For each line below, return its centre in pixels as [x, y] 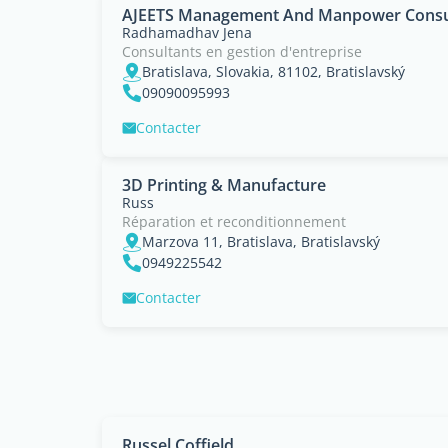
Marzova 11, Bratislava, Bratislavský [261, 241]
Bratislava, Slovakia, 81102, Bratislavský [273, 71]
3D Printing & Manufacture [224, 185]
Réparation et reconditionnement [234, 221]
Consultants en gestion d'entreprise [242, 51]
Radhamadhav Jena [187, 32]
